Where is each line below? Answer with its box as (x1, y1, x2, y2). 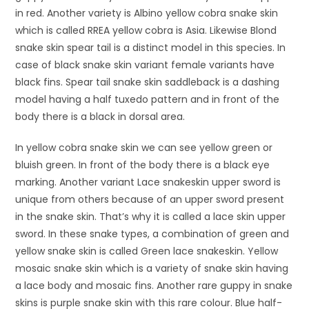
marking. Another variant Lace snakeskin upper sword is (15, 175, 281, 189)
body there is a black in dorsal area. (15, 109, 186, 123)
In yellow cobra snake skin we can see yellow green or (15, 140, 273, 154)
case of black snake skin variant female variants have (15, 57, 275, 72)
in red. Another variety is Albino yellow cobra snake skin (15, 6, 279, 20)
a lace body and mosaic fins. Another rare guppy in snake (15, 278, 293, 292)
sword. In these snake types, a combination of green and (15, 226, 290, 241)
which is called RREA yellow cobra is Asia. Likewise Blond (15, 23, 277, 37)
